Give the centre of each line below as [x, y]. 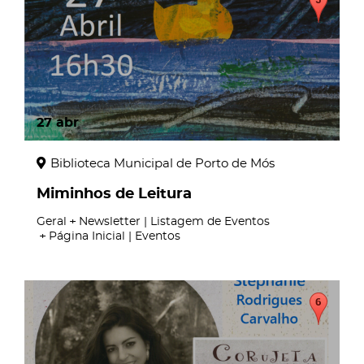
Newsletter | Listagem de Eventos [174, 222]
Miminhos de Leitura [114, 194]
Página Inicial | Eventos [115, 236]
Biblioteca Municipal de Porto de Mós [162, 164]
